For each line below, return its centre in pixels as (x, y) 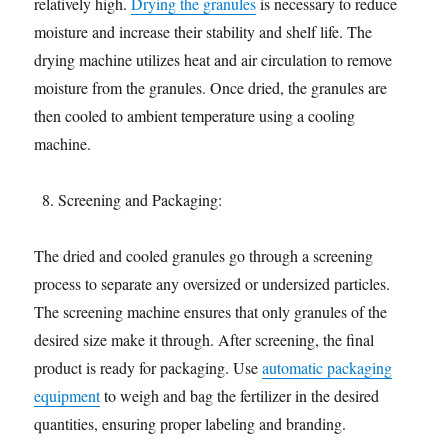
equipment (67, 395)
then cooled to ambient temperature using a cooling (195, 115)
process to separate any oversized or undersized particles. (212, 283)
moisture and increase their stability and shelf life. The (203, 31)
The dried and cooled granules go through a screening (204, 255)
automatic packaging (327, 367)
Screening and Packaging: (140, 199)
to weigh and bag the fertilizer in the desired (240, 395)
